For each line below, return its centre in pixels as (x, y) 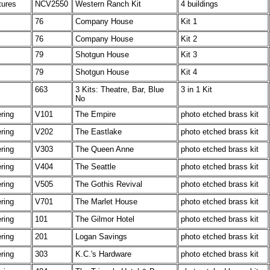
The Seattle (96, 167)
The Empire (96, 114)
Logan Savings (101, 237)
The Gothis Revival (109, 184)
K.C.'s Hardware (103, 254)
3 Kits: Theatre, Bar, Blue (120, 89)
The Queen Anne (105, 149)
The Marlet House (106, 202)
